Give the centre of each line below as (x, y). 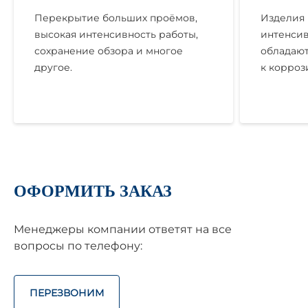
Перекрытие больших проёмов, (116, 18)
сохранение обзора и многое (109, 51)
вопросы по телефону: (78, 246)
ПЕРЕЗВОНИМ (67, 293)
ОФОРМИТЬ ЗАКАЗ (93, 191)
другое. (53, 67)
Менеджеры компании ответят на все (123, 229)
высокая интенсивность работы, (116, 34)
